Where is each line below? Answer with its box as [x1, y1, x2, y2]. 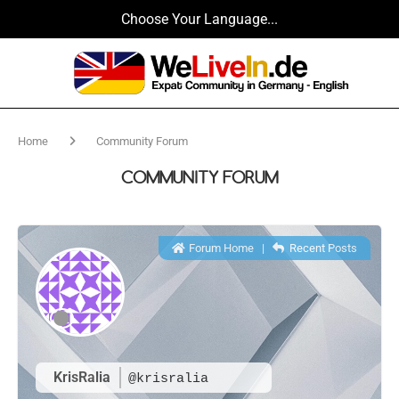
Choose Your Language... [121, 11, 278, 28]
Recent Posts [287, 241, 357, 256]
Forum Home [185, 241, 254, 256]
